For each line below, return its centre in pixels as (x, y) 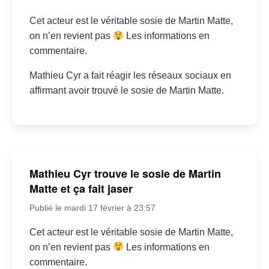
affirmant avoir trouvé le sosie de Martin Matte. (126, 90)
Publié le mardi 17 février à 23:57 (92, 207)
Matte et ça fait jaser (81, 188)
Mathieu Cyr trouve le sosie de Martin (125, 173)
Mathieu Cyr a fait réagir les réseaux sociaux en (130, 75)
